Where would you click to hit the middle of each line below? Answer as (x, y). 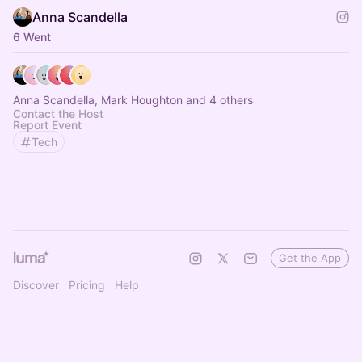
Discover (36, 285)
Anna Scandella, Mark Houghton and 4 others (133, 100)
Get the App (310, 258)
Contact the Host (58, 114)
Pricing (87, 285)
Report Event (47, 125)
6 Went (32, 37)
